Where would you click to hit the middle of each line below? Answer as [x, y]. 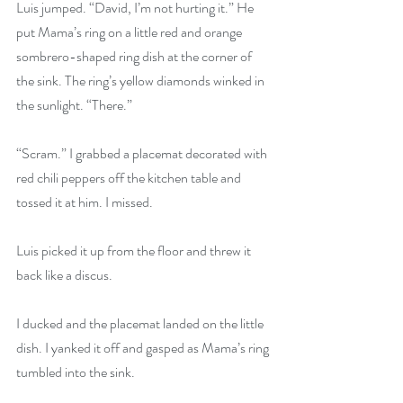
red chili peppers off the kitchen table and [130, 177]
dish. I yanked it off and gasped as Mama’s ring [144, 347]
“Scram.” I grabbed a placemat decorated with [143, 153]
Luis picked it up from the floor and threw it [135, 250]
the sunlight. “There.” [74, 104]
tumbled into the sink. [76, 372]
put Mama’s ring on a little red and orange [130, 31]
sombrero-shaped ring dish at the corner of [135, 56]
